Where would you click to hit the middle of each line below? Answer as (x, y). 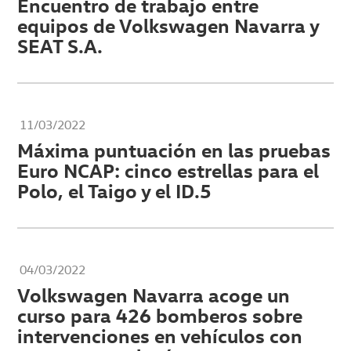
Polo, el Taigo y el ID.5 (115, 191)
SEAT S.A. (60, 46)
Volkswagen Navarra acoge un (154, 295)
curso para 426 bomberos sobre (160, 315)
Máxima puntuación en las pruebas (174, 150)
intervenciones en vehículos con (160, 336)
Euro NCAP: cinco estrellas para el (168, 170)
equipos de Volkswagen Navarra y (168, 25)
